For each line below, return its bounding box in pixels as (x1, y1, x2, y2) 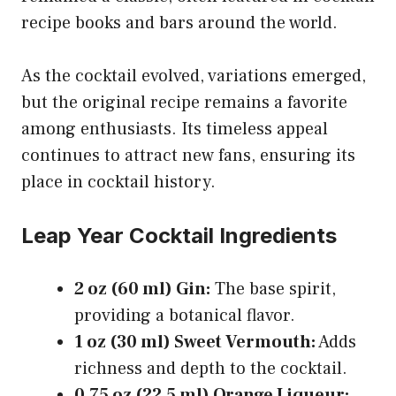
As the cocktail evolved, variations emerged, (21, 64, 366, 88)
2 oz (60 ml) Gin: (74, 277, 210, 301)
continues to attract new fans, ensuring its (21, 143, 355, 167)
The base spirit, (210, 277, 336, 301)
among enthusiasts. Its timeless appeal (21, 117, 328, 141)
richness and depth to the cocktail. (74, 356, 347, 380)
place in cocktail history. (21, 170, 216, 194)
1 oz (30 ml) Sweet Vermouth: (74, 330, 316, 354)
